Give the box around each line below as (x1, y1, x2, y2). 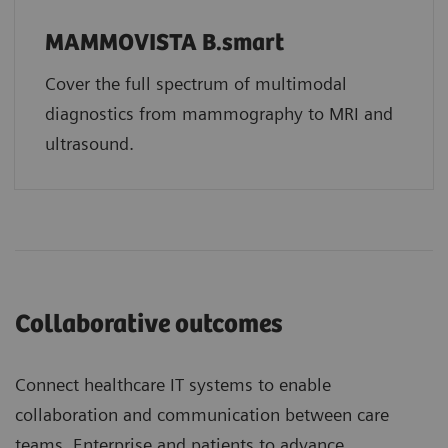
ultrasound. (45, 132, 134, 154)
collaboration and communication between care (15, 403, 389, 425)
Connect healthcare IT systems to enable (15, 373, 331, 395)
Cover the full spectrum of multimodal (45, 72, 347, 94)
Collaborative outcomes (15, 309, 283, 339)
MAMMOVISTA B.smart (45, 29, 284, 57)
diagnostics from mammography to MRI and (45, 102, 393, 124)
